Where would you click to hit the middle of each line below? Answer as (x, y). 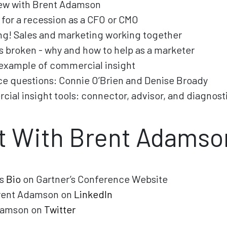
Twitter (60, 209)
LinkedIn (93, 194)
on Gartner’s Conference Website (94, 179)
